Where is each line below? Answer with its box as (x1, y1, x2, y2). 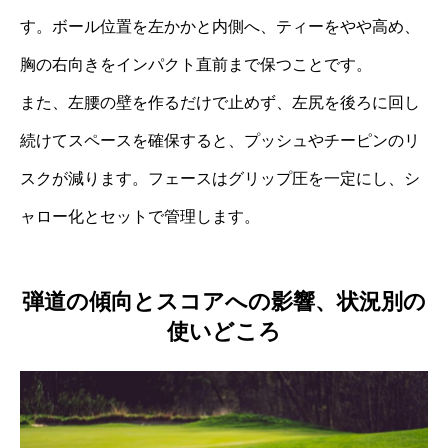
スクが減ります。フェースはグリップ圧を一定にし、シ (20, 170, 420, 188)
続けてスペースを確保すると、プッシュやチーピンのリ (20, 132, 420, 150)
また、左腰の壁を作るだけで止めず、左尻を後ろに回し (20, 94, 420, 112)
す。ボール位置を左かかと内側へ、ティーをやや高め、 (20, 18, 420, 36)
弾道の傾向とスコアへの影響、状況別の (22, 288, 426, 314)
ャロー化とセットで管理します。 (20, 208, 260, 226)
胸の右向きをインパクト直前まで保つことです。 (20, 56, 372, 74)
